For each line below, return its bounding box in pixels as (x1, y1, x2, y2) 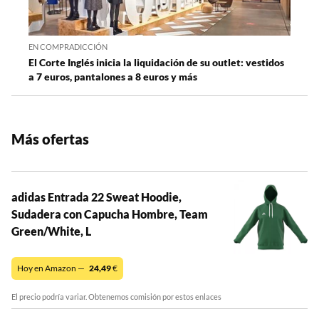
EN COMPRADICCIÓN (28, 41, 108, 51)
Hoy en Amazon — (17, 262, 86, 273)
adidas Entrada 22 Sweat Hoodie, (11, 189, 182, 204)
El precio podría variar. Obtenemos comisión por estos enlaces (11, 291, 221, 301)
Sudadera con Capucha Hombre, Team (11, 206, 208, 221)
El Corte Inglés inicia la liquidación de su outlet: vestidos (28, 56, 284, 68)
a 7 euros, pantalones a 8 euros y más (28, 70, 197, 83)
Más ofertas (11, 130, 89, 147)
